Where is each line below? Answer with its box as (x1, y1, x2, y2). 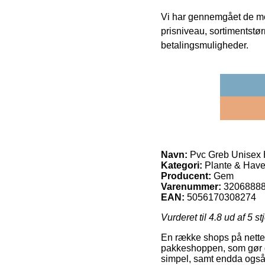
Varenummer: (161, 181, 221, 192)
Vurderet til (161, 212, 209, 222)
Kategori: (161, 160, 202, 170)
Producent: (161, 170, 211, 181)
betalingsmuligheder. (161, 40, 248, 50)
